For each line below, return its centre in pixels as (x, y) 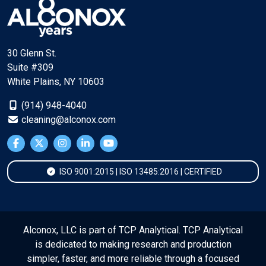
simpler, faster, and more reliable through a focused (133, 259)
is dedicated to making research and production (133, 244)
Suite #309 (30, 67)
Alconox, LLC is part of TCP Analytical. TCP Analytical (133, 230)
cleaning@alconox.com (67, 120)
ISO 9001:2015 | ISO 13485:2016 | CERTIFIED (140, 172)
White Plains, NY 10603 (56, 82)
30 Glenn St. (32, 53)
